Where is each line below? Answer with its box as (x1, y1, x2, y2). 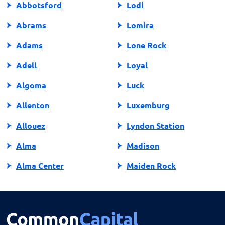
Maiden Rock (127, 160, 176, 171)
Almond (16, 200, 46, 211)
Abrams (16, 19, 46, 30)
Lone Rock (127, 39, 166, 50)
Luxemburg (127, 99, 170, 110)
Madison (127, 140, 159, 151)
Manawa (127, 180, 158, 191)
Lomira (127, 19, 154, 30)
